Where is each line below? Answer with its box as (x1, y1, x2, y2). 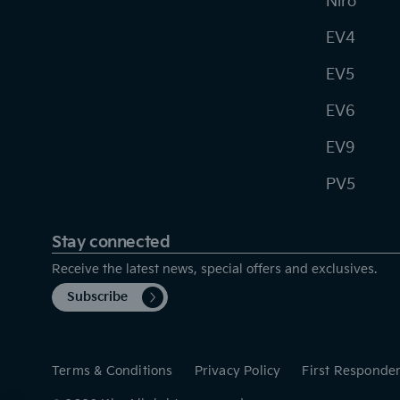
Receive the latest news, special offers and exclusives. (52, 261, 377, 277)
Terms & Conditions (52, 362, 173, 379)
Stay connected (52, 232, 171, 252)
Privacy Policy (194, 362, 281, 379)
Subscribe (67, 288, 128, 304)
